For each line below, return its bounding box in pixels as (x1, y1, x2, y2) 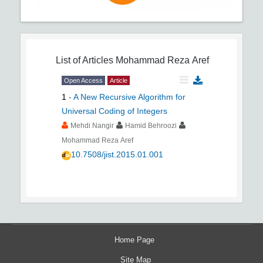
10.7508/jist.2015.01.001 (71, 150, 163, 160)
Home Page (114, 235, 154, 245)
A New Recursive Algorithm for (73, 92, 186, 102)
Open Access (64, 77, 103, 85)
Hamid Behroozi (125, 122, 177, 130)
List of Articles (56, 55, 113, 66)
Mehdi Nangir (70, 122, 114, 130)
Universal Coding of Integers (62, 106, 167, 116)
